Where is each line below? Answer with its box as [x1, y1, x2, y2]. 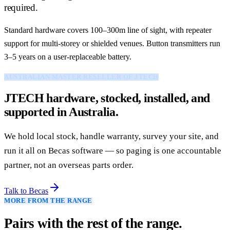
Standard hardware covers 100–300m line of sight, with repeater [4, 25, 212, 34]
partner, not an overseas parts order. [4, 160, 133, 170]
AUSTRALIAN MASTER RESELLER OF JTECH [4, 73, 159, 81]
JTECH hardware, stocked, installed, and [4, 91, 210, 105]
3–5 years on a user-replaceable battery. [4, 52, 131, 61]
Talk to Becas [4, 186, 48, 195]
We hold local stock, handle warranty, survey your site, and [4, 131, 219, 141]
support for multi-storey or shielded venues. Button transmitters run [4, 39, 220, 48]
